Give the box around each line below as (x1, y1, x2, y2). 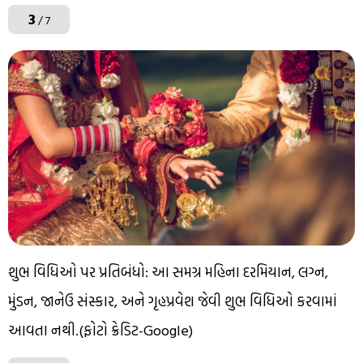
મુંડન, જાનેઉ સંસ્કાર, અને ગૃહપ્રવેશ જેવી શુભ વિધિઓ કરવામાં (8, 290, 337, 312)
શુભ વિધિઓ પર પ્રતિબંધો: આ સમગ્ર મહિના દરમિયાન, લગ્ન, (8, 261, 328, 283)
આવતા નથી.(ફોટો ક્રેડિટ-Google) (8, 319, 193, 341)
